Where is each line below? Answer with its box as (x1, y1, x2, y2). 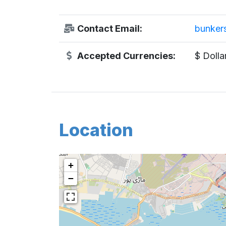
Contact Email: (75, 23, 142, 34)
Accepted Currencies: (75, 50, 176, 61)
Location (59, 119, 133, 140)
